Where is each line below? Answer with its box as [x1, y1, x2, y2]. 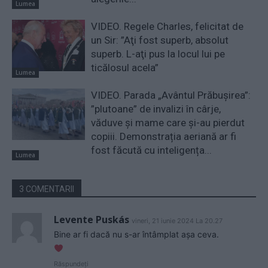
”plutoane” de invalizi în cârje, [91, 103, 221, 115]
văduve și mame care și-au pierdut [91, 117, 245, 129]
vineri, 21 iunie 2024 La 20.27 [132, 217, 223, 225]
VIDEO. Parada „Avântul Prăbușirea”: [91, 89, 251, 101]
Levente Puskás [54, 213, 129, 226]
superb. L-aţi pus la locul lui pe [91, 48, 226, 60]
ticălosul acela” [91, 62, 159, 74]
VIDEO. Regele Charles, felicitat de [91, 20, 244, 32]
